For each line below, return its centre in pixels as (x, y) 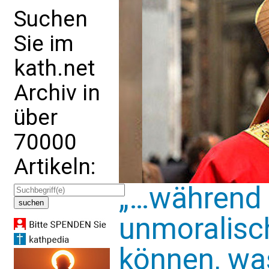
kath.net (54, 68)
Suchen (51, 19)
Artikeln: (55, 167)
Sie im (44, 44)
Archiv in (57, 93)
